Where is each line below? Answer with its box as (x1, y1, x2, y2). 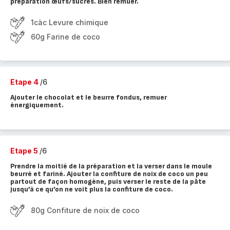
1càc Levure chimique (31, 18, 108, 27)
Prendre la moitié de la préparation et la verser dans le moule (10, 162, 212, 170)
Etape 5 (10, 146, 40, 155)
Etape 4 (10, 78, 40, 86)
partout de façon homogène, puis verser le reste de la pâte (10, 177, 206, 186)
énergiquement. (10, 101, 64, 109)
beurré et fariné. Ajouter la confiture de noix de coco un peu (10, 169, 208, 178)
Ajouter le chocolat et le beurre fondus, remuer (10, 93, 167, 102)
